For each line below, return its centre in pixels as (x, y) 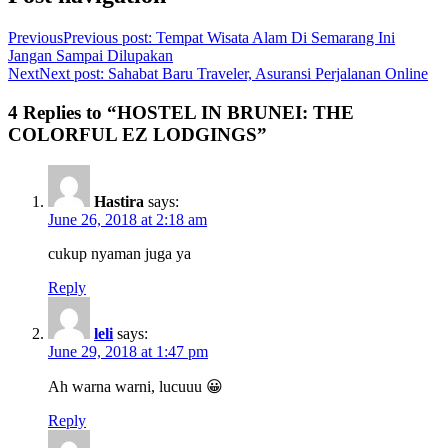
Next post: (71, 74)
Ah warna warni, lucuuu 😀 (135, 386)
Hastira (119, 201)
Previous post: (107, 38)
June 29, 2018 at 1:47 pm (128, 351)
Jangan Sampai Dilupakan (90, 56)
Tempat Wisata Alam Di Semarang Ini (275, 38)
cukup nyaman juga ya (119, 253)
